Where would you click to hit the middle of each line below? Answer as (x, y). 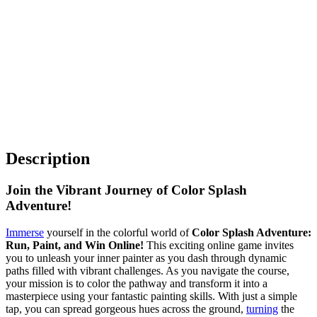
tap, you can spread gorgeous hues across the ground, (126, 309)
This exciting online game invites (219, 246)
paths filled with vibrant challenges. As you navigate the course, (148, 271)
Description (48, 158)
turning (262, 309)
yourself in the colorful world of (118, 233)
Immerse (25, 233)
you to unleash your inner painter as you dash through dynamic (146, 258)
